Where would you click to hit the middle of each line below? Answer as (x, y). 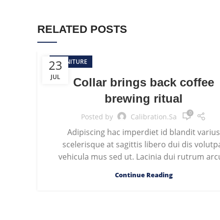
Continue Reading (144, 175)
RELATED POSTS (82, 29)
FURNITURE (71, 62)
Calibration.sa (154, 116)
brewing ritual (144, 98)
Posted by (97, 116)
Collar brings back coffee (144, 82)
